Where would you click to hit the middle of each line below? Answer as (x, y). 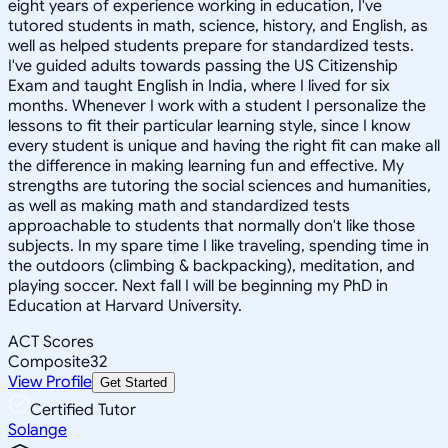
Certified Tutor (83, 409)
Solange (37, 429)
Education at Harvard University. (125, 305)
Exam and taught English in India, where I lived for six (199, 85)
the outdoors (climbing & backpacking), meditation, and (211, 265)
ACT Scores (51, 341)
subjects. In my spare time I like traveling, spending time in (218, 245)
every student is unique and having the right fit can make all (224, 145)
